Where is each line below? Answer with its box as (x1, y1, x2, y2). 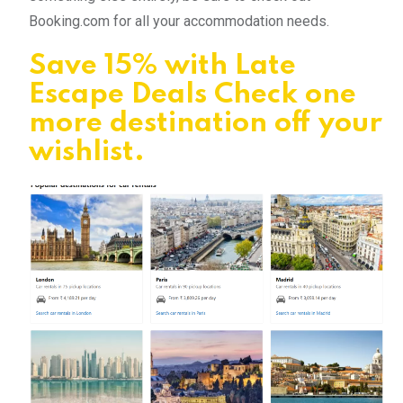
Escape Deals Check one (29, 80, 356, 109)
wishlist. (29, 138, 145, 166)
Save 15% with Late (29, 51, 296, 80)
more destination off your (29, 109, 382, 138)
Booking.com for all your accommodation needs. (29, 12, 329, 30)
